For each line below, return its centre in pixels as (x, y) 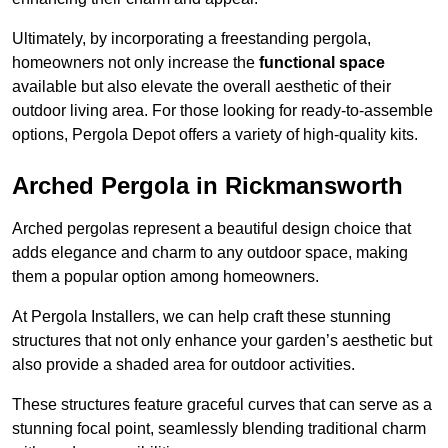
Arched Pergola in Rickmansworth (207, 186)
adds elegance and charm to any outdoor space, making (210, 253)
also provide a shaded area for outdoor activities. (183, 365)
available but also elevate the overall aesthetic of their (201, 87)
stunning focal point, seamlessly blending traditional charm (219, 429)
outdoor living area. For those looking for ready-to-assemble (222, 111)
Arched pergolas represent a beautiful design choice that (211, 229)
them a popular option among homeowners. (165, 277)
